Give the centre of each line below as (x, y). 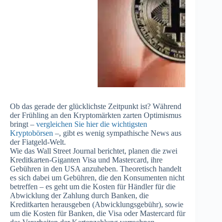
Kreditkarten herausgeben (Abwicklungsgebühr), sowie (97, 205)
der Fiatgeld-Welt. (38, 142)
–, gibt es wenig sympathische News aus (117, 133)
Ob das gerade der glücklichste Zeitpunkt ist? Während (96, 107)
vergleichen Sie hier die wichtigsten (92, 124)
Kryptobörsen (31, 133)
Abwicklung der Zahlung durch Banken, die (79, 196)
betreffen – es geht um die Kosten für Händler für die (93, 187)
